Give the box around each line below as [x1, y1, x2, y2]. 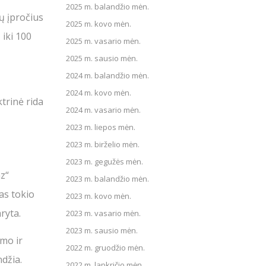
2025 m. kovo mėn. [66, 18, 131, 29]
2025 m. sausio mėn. [66, 53, 138, 64]
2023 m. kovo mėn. [66, 191, 131, 201]
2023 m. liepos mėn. [66, 122, 135, 132]
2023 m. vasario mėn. [66, 208, 141, 218]
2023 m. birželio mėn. [66, 139, 140, 150]
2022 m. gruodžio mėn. [66, 242, 145, 253]
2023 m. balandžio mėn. [66, 173, 149, 184]
